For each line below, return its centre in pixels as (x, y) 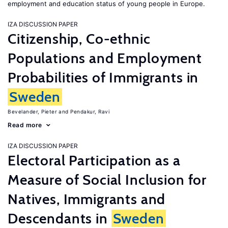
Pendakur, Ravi (90, 111)
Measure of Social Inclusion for (107, 180)
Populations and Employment (105, 58)
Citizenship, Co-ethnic (79, 39)
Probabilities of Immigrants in (103, 77)
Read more (25, 125)
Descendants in (60, 218)
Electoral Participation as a (94, 160)
